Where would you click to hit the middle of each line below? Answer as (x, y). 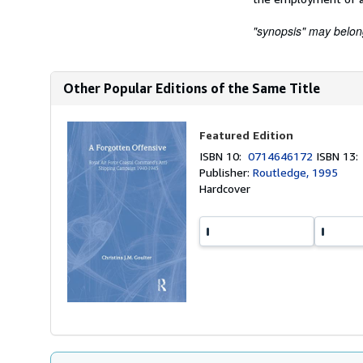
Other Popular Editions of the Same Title (192, 88)
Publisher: (226, 172)
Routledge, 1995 (296, 172)
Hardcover (225, 188)
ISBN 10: (224, 156)
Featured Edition (247, 135)
